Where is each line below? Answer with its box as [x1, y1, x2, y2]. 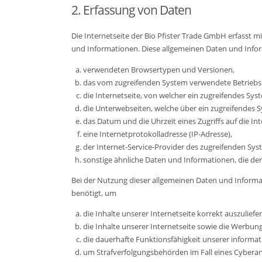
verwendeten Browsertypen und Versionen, [83, 64, 235, 75]
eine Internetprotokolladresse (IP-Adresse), [83, 128, 232, 139]
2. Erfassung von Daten [71, 1, 191, 19]
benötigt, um [71, 187, 116, 198]
